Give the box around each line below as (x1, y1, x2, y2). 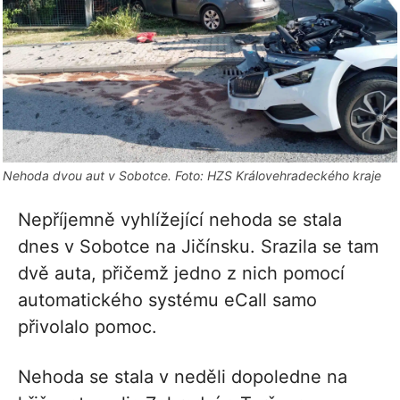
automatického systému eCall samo (18, 288, 317, 311)
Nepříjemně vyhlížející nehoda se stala (18, 208, 342, 230)
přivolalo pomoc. (18, 315, 157, 337)
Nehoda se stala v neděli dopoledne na (18, 365, 347, 387)
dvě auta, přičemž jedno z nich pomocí (18, 262, 345, 284)
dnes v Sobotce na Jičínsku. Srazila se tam (18, 235, 379, 257)
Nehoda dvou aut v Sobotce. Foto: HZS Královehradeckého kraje (3, 167, 381, 183)
